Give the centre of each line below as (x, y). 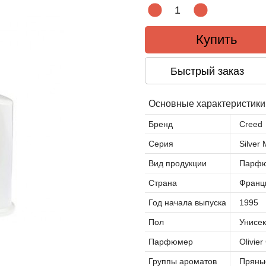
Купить (213, 39)
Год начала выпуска (187, 202)
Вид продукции (178, 163)
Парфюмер (171, 242)
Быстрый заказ (207, 71)
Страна (163, 183)
